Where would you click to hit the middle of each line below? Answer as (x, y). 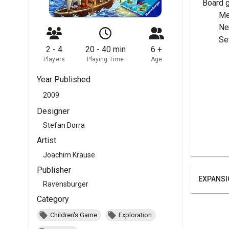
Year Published (64, 79)
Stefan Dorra (64, 125)
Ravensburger (66, 184)
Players (54, 59)
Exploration (135, 215)
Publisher (54, 170)
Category (53, 199)
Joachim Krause (69, 155)
